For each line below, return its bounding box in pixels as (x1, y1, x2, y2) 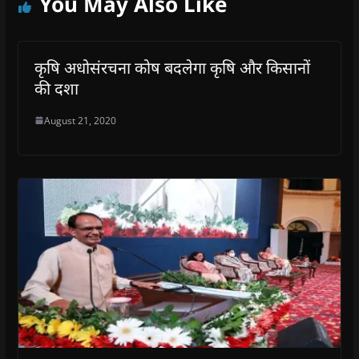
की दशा (34, 77, 79, 99)
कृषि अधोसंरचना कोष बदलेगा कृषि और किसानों (34, 56, 310, 79)
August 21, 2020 (43, 113, 116, 127)
